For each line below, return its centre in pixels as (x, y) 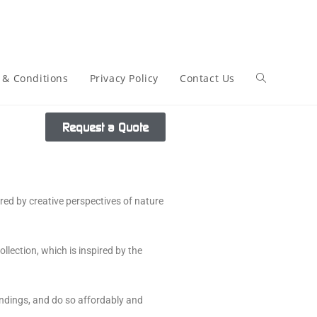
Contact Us (207, 78)
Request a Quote (105, 127)
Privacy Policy (124, 78)
